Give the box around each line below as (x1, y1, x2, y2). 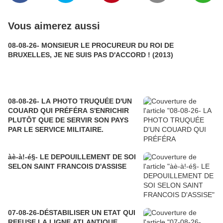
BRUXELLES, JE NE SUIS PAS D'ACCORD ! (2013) (152, 51, 173, 59)
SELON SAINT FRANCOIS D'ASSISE (8, 162, 126, 170)
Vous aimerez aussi (8, 20, 100, 31)
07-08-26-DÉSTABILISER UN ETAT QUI (8, 209, 135, 217)
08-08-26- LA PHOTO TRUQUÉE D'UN (8, 97, 80, 105)
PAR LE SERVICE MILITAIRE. (8, 125, 104, 133)
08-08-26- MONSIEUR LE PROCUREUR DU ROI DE (8, 41, 174, 49)
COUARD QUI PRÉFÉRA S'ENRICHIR (8, 107, 129, 114)
